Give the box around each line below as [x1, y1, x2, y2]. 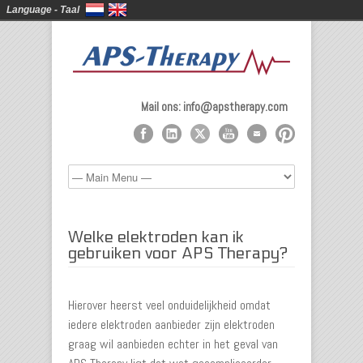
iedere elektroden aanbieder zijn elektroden [68, 316, 275, 333]
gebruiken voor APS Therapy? [68, 244, 288, 263]
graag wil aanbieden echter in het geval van [68, 335, 278, 352]
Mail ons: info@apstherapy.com [141, 99, 288, 114]
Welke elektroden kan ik [68, 228, 244, 247]
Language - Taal [6, 4, 79, 15]
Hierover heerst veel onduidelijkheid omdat [68, 297, 271, 314]
